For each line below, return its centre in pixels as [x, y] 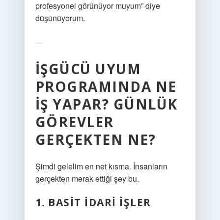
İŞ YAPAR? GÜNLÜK [106, 104]
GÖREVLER [74, 122]
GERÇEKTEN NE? [96, 139]
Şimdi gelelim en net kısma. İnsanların [101, 166]
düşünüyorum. [60, 18]
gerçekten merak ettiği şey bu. [87, 179]
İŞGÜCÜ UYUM [88, 69]
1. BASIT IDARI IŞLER [93, 202]
